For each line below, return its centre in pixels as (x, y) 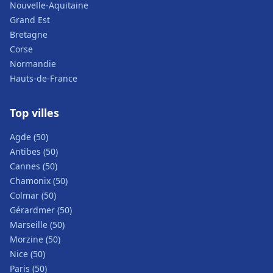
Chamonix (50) (39, 181)
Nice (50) (27, 254)
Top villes (34, 113)
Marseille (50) (37, 225)
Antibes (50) (34, 151)
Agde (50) (29, 137)
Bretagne (29, 34)
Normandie (33, 64)
